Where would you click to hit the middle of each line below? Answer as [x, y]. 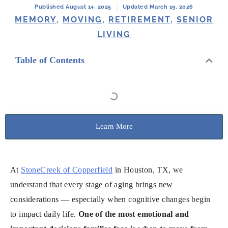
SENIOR [195, 20]
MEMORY [36, 20]
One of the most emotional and [134, 214]
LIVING [114, 35]
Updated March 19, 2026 [158, 7]
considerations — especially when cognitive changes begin [110, 199]
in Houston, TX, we [148, 170]
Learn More [114, 126]
